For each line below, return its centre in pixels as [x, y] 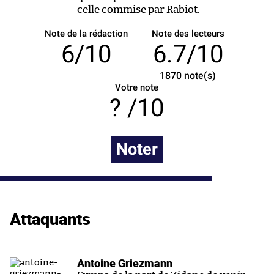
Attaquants [50, 219]
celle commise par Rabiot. [139, 9]
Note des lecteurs [188, 33]
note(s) [199, 75]
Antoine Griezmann [125, 263]
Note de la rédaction [86, 33]
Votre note [137, 87]
